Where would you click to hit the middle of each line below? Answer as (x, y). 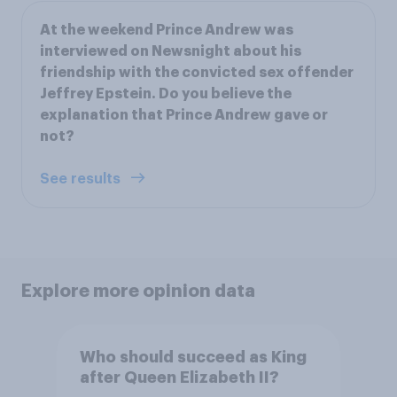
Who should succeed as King (193, 357)
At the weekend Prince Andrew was (167, 31)
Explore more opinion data (138, 291)
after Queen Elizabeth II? (179, 377)
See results (82, 179)
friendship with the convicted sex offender (197, 73)
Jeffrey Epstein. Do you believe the (166, 94)
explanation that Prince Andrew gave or (184, 116)
